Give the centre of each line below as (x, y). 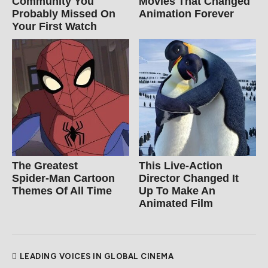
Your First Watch (54, 26)
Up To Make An (177, 191)
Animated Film (176, 203)
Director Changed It (189, 178)
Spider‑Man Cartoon (63, 178)
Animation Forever (187, 13)
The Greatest (45, 165)
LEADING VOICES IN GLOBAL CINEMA (96, 256)
